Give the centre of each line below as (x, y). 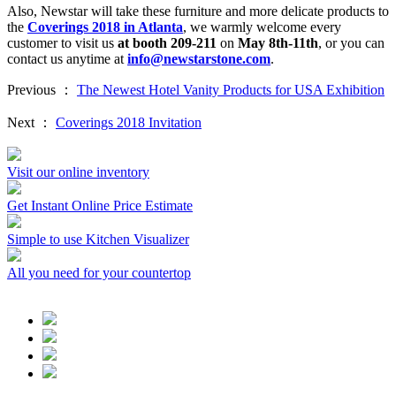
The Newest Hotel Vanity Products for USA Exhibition (231, 89)
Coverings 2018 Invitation (129, 122)
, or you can (351, 42)
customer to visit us (61, 42)
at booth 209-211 (167, 42)
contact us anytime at (67, 58)
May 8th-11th (278, 42)
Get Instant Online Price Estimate (100, 205)
